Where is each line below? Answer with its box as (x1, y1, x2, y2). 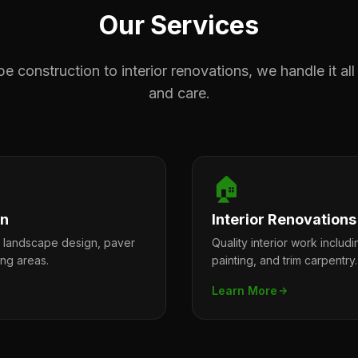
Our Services (99, 10, 259, 41)
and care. (148, 85, 210, 101)
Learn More (212, 284, 277, 297)
